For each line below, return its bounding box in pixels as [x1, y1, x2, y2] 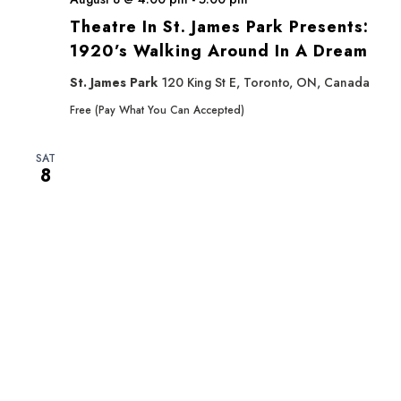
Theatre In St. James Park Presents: [70, 15, 369, 38]
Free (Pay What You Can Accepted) [70, 102, 244, 118]
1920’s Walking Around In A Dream [70, 39, 368, 63]
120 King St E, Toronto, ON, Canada [161, 73, 370, 91]
